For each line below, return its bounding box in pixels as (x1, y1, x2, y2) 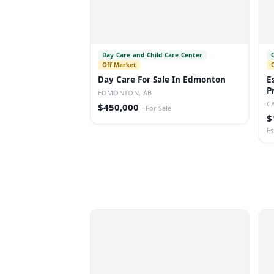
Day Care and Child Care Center (102, 51, 202, 59)
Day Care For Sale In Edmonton (98, 74, 226, 85)
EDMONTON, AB (98, 88, 152, 97)
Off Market (102, 61, 136, 69)
